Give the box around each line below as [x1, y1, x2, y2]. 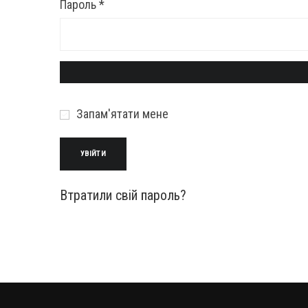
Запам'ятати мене [76, 107, 168, 121]
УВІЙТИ [80, 149, 106, 158]
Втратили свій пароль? [60, 187, 186, 203]
